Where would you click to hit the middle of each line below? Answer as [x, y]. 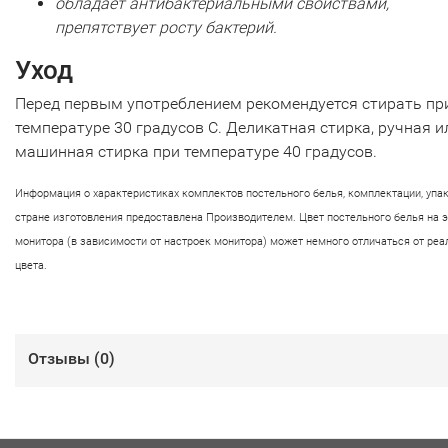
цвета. [31, 265]
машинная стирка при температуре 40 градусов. [196, 151]
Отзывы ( [64, 358]
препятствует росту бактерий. [166, 27]
